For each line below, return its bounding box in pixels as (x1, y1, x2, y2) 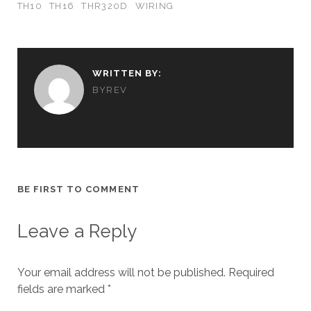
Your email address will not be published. (17, 266, 226, 280)
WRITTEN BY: (92, 68, 162, 79)
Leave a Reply (17, 221, 137, 242)
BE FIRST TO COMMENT (17, 184, 140, 195)
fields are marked (17, 283, 108, 296)
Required (225, 266, 274, 280)
